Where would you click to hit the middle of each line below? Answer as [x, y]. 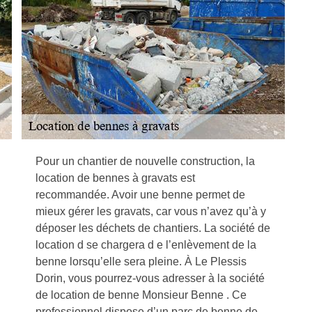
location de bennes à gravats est [115, 178]
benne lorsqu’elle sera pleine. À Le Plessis [141, 262]
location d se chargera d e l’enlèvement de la [146, 245]
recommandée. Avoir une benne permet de [140, 195]
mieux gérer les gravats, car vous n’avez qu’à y [151, 211]
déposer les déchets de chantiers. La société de [153, 228]
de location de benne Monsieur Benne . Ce [141, 295]
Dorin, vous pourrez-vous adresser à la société [150, 278]
